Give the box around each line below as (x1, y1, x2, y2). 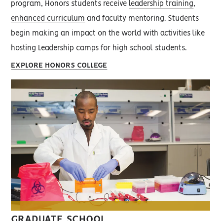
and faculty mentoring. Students (85, 15, 199, 23)
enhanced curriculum (11, 15, 85, 23)
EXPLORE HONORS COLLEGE (11, 62, 108, 70)
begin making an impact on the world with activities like (11, 30, 205, 37)
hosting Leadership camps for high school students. (11, 45, 187, 52)
